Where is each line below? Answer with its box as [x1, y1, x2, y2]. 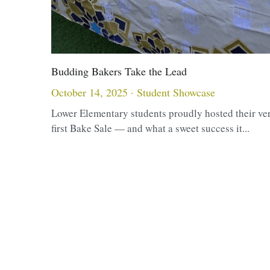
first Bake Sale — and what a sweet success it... [51, 121, 250, 136]
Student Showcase [136, 85, 215, 100]
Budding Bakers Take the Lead [51, 64, 187, 79]
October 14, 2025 [51, 85, 128, 100]
